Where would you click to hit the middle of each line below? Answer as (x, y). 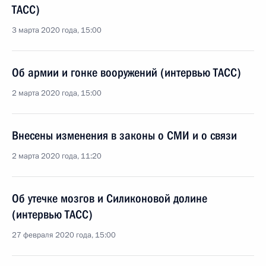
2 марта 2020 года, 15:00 (57, 93)
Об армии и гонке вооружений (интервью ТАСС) (126, 72)
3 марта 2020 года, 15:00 (57, 30)
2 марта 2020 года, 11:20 (57, 156)
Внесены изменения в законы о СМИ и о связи (124, 135)
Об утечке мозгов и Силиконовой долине (110, 198)
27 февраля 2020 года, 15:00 (64, 235)
